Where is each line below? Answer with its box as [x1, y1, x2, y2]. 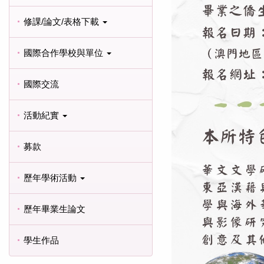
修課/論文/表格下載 [24, 16, 99, 27]
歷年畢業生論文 [24, 203, 85, 214]
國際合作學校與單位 [24, 47, 103, 58]
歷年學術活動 [24, 172, 77, 183]
